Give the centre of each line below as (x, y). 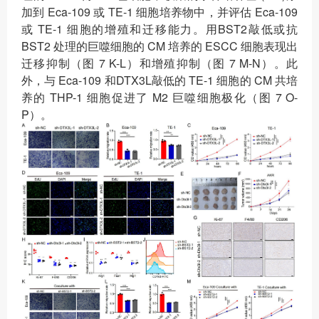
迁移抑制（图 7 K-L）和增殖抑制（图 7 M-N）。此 (159, 63)
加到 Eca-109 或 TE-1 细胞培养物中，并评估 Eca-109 (159, 12)
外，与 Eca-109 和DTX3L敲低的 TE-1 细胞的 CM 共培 (159, 80)
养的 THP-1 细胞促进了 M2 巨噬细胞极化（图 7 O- (159, 98)
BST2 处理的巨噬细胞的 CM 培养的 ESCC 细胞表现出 (159, 46)
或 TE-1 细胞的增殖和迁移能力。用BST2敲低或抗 (159, 29)
